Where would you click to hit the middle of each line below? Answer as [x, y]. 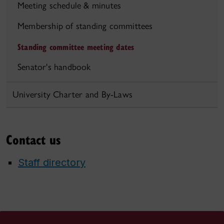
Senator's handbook [54, 67]
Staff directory [52, 162]
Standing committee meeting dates [76, 47]
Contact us [33, 139]
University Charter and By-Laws [72, 94]
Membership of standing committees [85, 26]
